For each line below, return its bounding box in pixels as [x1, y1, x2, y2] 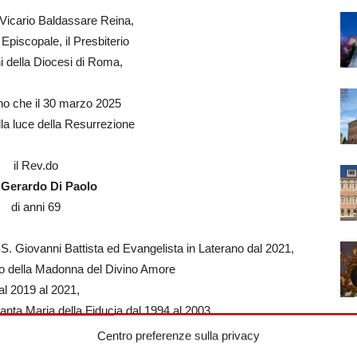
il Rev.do [13, 159, 58, 172]
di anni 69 [10, 200, 61, 214]
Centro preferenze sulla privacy [97, 328, 260, 343]
